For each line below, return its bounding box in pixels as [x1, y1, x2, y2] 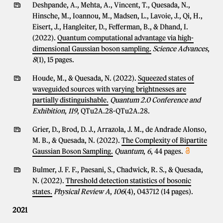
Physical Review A [54, 187, 110, 196]
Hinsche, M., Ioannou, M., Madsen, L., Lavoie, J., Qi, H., [32, 11, 203, 20]
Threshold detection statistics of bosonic [66, 176, 191, 185]
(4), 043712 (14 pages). [124, 187, 193, 196]
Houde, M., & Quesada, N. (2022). [32, 74, 138, 83]
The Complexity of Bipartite [121, 136, 207, 145]
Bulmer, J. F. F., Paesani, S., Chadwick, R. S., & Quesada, [32, 165, 203, 174]
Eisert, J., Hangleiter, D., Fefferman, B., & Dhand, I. [32, 22, 188, 31]
